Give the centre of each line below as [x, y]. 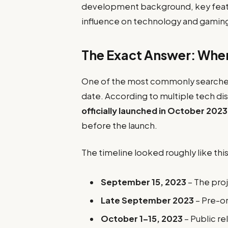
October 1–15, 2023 [142, 219]
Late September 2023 [148, 201]
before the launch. [120, 126]
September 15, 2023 [144, 182]
